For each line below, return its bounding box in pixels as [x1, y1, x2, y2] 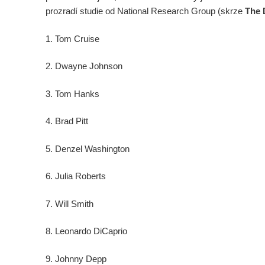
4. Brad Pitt [46, 116, 88, 127]
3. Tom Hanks [46, 88, 99, 99]
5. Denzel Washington [46, 143, 130, 154]
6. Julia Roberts [46, 171, 106, 182]
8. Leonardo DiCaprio [46, 226, 127, 237]
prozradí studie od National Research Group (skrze [46, 6, 245, 17]
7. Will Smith [46, 198, 93, 209]
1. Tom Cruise [46, 33, 99, 44]
